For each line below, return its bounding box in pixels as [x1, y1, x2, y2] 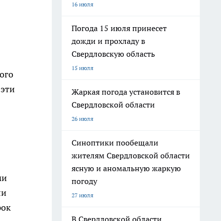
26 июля [72, 115, 93, 122]
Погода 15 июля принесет [72, 23, 167, 33]
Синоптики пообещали [72, 138, 158, 147]
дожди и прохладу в [72, 36, 145, 46]
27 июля [72, 191, 93, 199]
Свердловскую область [72, 49, 155, 59]
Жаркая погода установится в [72, 87, 180, 97]
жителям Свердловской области [72, 150, 190, 160]
